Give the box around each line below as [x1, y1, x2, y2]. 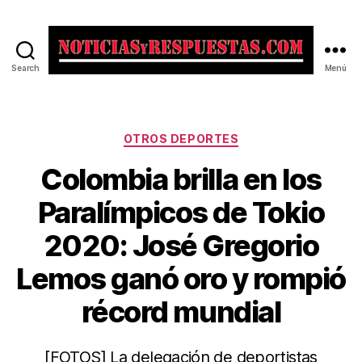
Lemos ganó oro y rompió [16, 260, 346, 297]
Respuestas [180, 108, 259, 126]
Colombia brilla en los [40, 161, 322, 197]
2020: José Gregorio [43, 227, 319, 263]
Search [11, 63, 40, 73]
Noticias [180, 73, 235, 90]
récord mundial [81, 293, 281, 330]
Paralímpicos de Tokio [37, 194, 325, 230]
